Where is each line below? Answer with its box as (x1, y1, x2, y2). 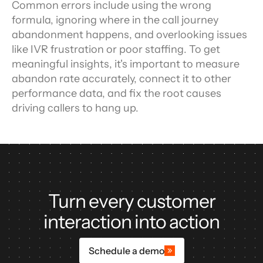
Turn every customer (48, 190, 215, 213)
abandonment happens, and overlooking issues (12, 28, 247, 41)
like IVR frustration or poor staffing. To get (12, 43, 220, 56)
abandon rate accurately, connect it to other (12, 72, 231, 85)
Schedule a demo (88, 244, 164, 257)
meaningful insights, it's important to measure (12, 58, 240, 70)
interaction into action (43, 210, 220, 233)
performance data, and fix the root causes (12, 87, 221, 100)
